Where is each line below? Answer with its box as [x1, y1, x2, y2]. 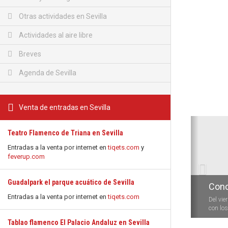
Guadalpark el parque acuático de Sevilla [8, 178, 134, 186]
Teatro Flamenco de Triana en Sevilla [8, 129, 123, 137]
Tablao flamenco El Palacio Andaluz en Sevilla [8, 218, 150, 226]
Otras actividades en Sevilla [17, 12, 107, 20]
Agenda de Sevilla [17, 69, 76, 77]
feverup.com [8, 153, 45, 160]
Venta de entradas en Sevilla [19, 103, 110, 111]
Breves [17, 50, 41, 58]
